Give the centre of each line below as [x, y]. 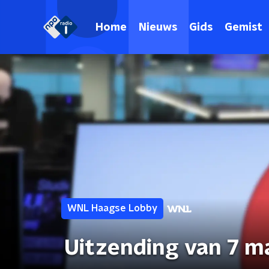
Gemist [243, 27]
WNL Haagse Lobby [112, 208]
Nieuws [158, 27]
